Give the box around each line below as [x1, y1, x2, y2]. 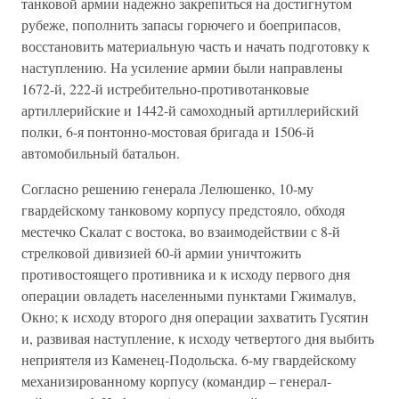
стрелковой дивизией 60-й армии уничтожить [21, 243, 301, 262]
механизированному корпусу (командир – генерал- [21, 371, 331, 390]
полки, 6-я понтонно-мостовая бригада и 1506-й [21, 122, 314, 141]
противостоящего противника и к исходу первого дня [21, 265, 350, 283]
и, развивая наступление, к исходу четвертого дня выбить [21, 329, 374, 347]
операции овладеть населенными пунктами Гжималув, [21, 286, 356, 305]
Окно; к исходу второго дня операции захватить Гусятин [21, 307, 369, 326]
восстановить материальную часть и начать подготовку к [21, 37, 370, 55]
